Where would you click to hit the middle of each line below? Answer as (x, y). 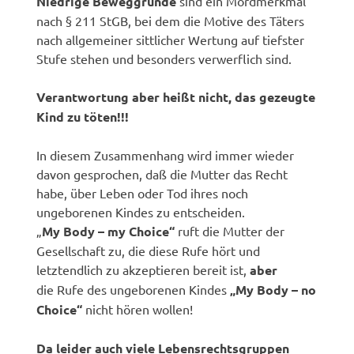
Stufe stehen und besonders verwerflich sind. (164, 58)
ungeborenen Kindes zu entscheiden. (141, 211)
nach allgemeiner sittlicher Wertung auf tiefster (171, 39)
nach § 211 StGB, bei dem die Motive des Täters (171, 20)
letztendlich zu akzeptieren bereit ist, (143, 269)
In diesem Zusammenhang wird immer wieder (166, 154)
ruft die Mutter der (230, 230)
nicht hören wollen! (139, 309)
